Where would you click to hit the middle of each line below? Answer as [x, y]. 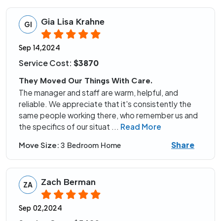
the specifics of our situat [65, 127]
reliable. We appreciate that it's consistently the [105, 104]
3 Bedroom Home [91, 145]
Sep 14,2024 [39, 48]
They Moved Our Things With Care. [86, 81]
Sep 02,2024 [40, 208]
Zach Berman [68, 182]
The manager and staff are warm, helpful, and [98, 93]
